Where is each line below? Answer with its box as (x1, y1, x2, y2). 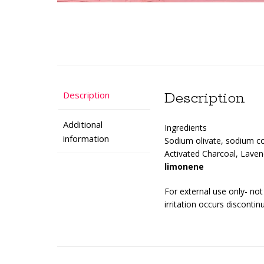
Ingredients (164, 122, 207, 134)
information (63, 132, 109, 144)
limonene (164, 161, 204, 173)
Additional (63, 118, 103, 130)
